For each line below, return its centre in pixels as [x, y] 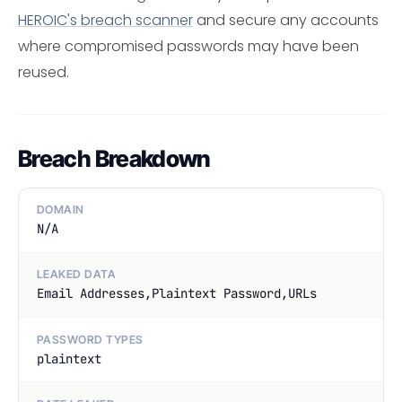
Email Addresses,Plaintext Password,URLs [177, 294]
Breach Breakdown [114, 158]
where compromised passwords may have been [188, 46]
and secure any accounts [286, 20]
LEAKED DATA [77, 275]
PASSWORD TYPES [90, 339]
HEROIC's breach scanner [105, 20]
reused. [44, 72]
